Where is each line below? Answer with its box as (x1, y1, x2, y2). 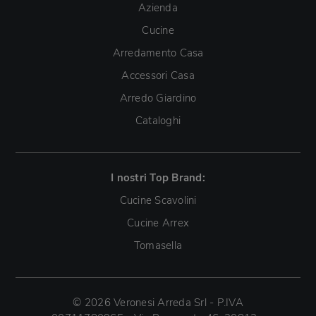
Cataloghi (135, 113, 181, 128)
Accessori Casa (121, 68, 195, 83)
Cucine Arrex (127, 215, 189, 230)
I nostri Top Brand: (111, 170, 205, 185)
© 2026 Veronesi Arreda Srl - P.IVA (73, 295, 243, 310)
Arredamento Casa (112, 45, 204, 60)
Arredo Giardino (119, 90, 197, 105)
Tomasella (133, 238, 183, 253)
